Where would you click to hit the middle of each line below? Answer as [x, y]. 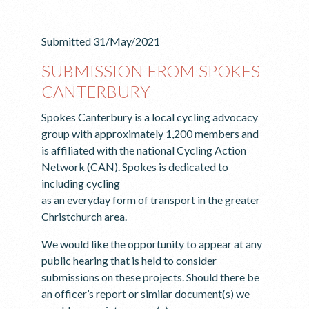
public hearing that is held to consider [129, 260]
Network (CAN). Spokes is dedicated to [135, 167]
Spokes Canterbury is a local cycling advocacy [150, 117]
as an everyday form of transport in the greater [151, 200]
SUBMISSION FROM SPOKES [151, 71]
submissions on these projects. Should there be [150, 277]
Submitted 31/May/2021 [101, 41]
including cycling [81, 183]
